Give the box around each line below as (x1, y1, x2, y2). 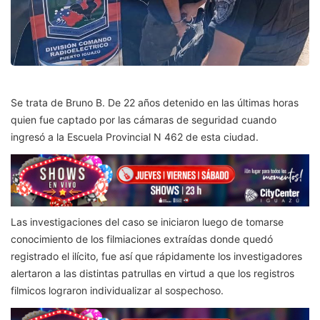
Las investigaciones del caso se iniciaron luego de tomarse (11, 215, 284, 228)
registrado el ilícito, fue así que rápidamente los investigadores (11, 249, 302, 262)
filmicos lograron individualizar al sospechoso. (11, 284, 224, 296)
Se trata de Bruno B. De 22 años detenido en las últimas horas (11, 96, 299, 109)
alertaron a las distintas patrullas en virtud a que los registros (11, 266, 294, 279)
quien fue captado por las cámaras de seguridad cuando (11, 114, 276, 126)
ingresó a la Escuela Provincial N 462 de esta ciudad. (11, 131, 259, 144)
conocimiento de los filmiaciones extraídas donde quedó (11, 232, 273, 245)
